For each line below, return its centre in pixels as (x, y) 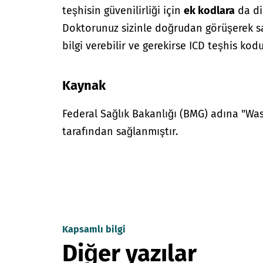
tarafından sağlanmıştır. (120, 131)
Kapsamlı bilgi (94, 229)
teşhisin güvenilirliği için (123, 11)
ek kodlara (210, 11)
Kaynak (84, 85)
